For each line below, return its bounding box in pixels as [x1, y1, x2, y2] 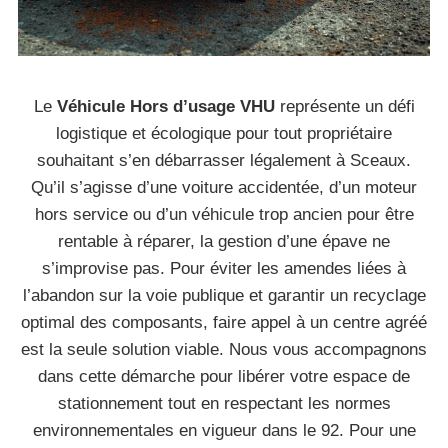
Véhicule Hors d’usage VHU [56, 97, 275, 116]
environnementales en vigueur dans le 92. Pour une [32, 421, 416, 440]
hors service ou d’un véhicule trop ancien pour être [34, 205, 414, 224]
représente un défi [274, 97, 415, 116]
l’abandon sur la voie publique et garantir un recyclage [22, 286, 426, 305]
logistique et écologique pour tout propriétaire [56, 124, 392, 143]
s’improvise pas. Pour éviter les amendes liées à [42, 259, 406, 278]
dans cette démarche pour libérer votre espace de [38, 367, 410, 386]
